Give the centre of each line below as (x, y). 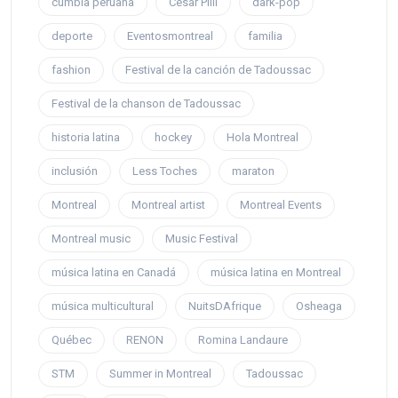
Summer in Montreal (160, 374)
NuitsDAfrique (225, 306)
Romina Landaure (243, 340)
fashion (71, 70)
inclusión (75, 171)
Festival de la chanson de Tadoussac (146, 104)
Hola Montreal (263, 138)
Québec (72, 340)
